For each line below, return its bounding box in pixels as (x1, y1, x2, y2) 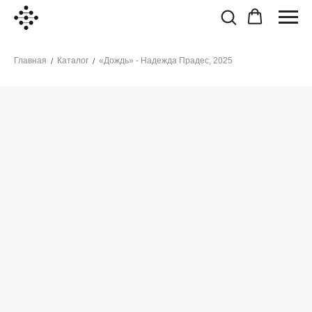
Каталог (57, 56, 88, 65)
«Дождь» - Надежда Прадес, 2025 (99, 56, 233, 65)
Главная (14, 56, 47, 65)
